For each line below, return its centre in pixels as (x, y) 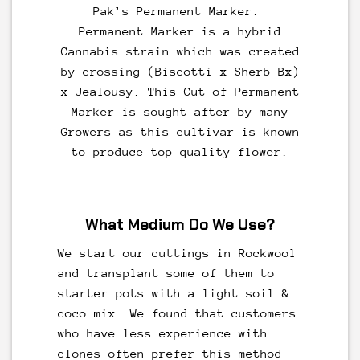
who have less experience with (162, 333)
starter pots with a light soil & (173, 292)
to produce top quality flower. (180, 152)
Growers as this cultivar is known (180, 132)
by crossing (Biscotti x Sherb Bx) (180, 72)
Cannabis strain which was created (180, 51)
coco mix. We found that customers (177, 313)
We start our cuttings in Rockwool (177, 252)
